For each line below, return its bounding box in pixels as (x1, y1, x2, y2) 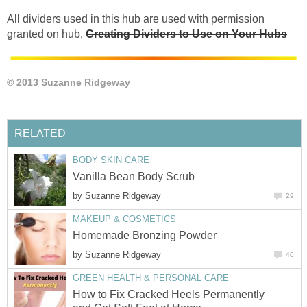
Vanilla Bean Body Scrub (73, 170, 195, 182)
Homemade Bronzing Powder (73, 229, 217, 241)
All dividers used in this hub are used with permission (7, 12, 265, 25)
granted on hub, (7, 27, 86, 40)
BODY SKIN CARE (73, 154, 149, 165)
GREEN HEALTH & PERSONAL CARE (73, 272, 229, 283)
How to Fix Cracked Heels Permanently (73, 288, 265, 300)
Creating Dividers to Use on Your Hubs (86, 27, 287, 40)
